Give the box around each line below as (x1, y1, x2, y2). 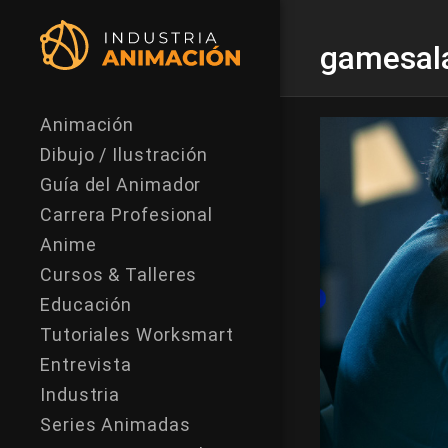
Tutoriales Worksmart (40, 324, 234, 345)
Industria (40, 384, 121, 405)
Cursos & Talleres (40, 264, 198, 285)
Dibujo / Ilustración (40, 144, 208, 165)
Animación (40, 114, 135, 135)
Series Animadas (40, 414, 191, 435)
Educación (40, 294, 133, 315)
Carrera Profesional (40, 204, 214, 225)
